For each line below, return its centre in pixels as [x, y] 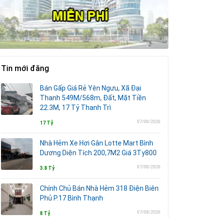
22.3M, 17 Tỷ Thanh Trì [75, 108]
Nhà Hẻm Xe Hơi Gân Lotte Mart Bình [97, 143]
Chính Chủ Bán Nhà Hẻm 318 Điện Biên [99, 188]
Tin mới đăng [25, 68]
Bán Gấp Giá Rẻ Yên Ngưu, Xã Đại [91, 88]
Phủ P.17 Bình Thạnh [72, 198]
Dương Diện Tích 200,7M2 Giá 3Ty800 [98, 153]
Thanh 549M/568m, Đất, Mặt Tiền [93, 98]
